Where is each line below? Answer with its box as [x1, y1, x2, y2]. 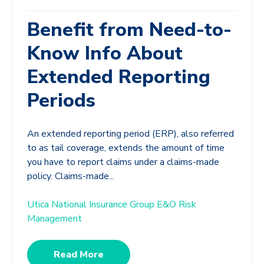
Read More [54, 248, 104, 262]
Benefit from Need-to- [27, 17, 232, 43]
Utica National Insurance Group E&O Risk [27, 198, 196, 212]
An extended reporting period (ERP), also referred [27, 127, 234, 141]
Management [27, 212, 82, 226]
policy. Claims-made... [27, 170, 114, 183]
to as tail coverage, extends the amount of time [27, 141, 225, 155]
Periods [27, 88, 95, 114]
